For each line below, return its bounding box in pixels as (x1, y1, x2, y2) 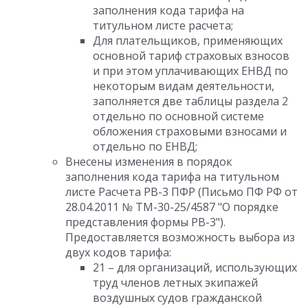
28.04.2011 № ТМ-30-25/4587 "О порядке (65, 199, 278, 214)
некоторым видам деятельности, (93, 78, 274, 93)
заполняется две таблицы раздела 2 (93, 93, 288, 109)
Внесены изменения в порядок (65, 154, 232, 169)
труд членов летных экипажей (93, 275, 258, 290)
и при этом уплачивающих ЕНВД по (93, 63, 288, 78)
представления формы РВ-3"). (65, 214, 225, 230)
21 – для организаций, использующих (93, 260, 297, 275)
